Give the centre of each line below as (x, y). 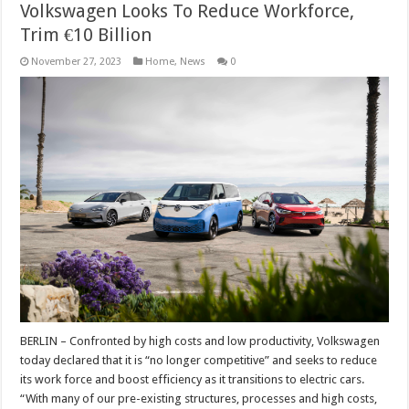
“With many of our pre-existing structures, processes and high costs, (199, 399)
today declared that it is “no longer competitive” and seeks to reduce (199, 361)
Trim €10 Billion (86, 35)
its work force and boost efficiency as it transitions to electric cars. (193, 380)
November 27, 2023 (77, 62)
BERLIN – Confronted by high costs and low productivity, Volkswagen (200, 341)
